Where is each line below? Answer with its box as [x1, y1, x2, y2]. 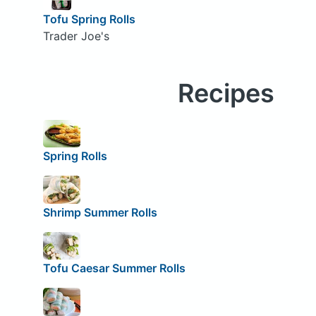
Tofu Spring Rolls [42, 11, 135, 26]
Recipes [177, 77, 274, 109]
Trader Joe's [42, 28, 109, 43]
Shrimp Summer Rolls [42, 205, 157, 219]
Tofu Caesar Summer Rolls [42, 261, 186, 276]
